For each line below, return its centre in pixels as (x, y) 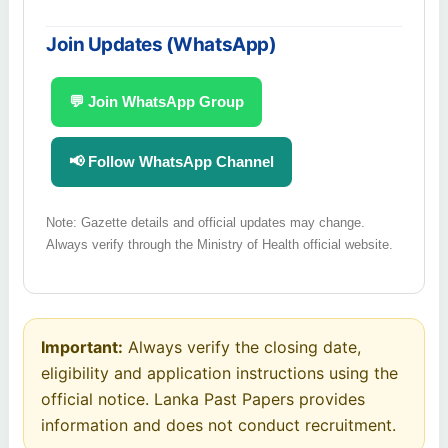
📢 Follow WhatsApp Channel (171, 162)
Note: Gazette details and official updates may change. (205, 223)
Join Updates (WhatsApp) (161, 44)
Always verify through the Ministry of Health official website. (219, 245)
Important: (82, 347)
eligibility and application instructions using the (219, 373)
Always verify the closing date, (242, 347)
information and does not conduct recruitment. (218, 425)
